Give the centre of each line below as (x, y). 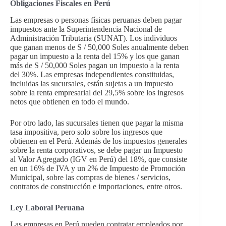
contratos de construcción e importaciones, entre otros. (96, 186)
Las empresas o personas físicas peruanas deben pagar (96, 20)
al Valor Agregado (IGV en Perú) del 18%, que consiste (99, 159)
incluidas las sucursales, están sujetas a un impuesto (92, 83)
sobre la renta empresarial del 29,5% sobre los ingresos (97, 92)
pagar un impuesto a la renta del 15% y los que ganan (95, 56)
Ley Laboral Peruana (47, 207)
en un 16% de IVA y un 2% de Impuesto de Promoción (98, 168)
